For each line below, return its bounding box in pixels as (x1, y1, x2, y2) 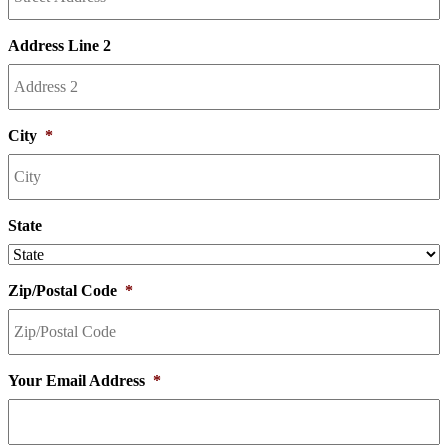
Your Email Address (8, 372, 145, 390)
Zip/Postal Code (8, 282, 117, 300)
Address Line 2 (8, 37, 111, 55)
